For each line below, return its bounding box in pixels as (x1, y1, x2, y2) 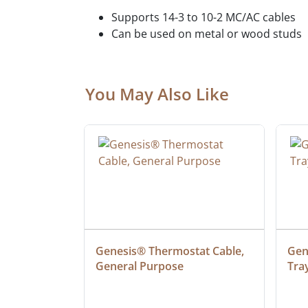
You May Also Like (85, 82, 229, 105)
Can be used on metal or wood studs (111, 25, 302, 41)
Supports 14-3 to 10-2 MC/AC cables (111, 9, 296, 25)
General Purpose (96, 258, 184, 274)
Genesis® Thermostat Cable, (96, 243, 244, 258)
